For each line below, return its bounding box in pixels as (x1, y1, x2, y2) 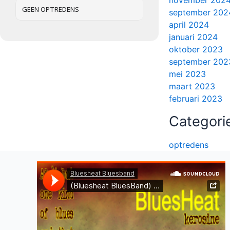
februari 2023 (169, 93, 222, 104)
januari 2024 (169, 32, 218, 43)
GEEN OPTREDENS (22, 4, 79, 14)
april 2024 (169, 20, 209, 30)
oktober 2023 (169, 44, 223, 55)
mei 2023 (169, 69, 206, 80)
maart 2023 (169, 81, 215, 92)
